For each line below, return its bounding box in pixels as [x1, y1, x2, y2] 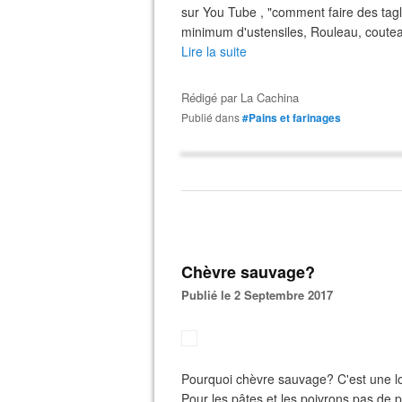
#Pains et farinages [242, 109, 341, 126]
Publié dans [188, 109, 240, 125]
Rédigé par [181, 89, 240, 106]
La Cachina [240, 89, 299, 106]
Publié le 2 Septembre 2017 [189, 286, 333, 303]
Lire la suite [181, 42, 247, 60]
